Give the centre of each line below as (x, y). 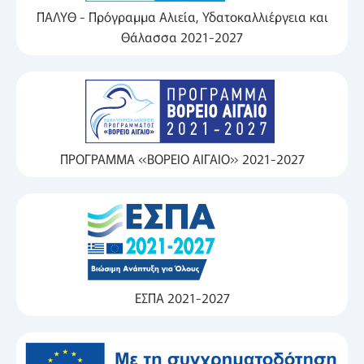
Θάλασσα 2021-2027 (182, 37)
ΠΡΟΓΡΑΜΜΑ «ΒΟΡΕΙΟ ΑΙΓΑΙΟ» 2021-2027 (182, 158)
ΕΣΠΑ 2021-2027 (182, 297)
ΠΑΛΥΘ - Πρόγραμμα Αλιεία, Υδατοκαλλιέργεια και (182, 17)
